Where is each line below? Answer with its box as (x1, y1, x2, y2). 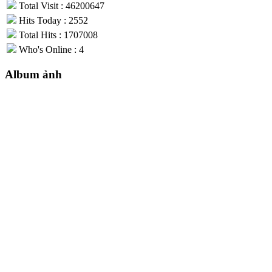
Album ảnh (5, 68, 62, 81)
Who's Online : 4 (16, 44, 84, 55)
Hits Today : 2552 (16, 15, 88, 25)
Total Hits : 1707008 (16, 29, 98, 40)
